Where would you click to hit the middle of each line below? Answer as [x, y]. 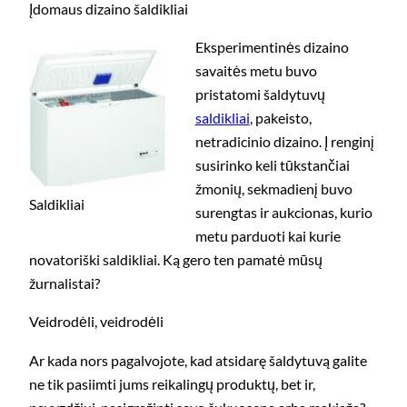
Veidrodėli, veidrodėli [96, 322]
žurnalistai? [65, 283]
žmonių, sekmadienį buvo [273, 189]
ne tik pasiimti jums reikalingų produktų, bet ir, [172, 383]
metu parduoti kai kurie [268, 236]
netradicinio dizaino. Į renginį [284, 142]
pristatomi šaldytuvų [260, 94]
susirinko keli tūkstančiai [272, 165]
